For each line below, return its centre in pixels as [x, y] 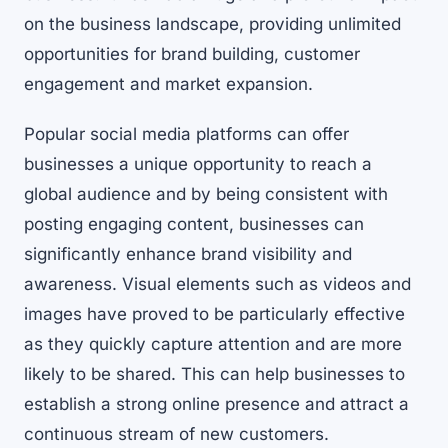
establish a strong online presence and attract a [216, 404]
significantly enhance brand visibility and [188, 254]
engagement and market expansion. [168, 84]
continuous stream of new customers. [176, 434]
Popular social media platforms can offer [186, 134]
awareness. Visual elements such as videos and [217, 284]
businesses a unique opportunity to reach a [198, 164]
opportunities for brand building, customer [192, 54]
